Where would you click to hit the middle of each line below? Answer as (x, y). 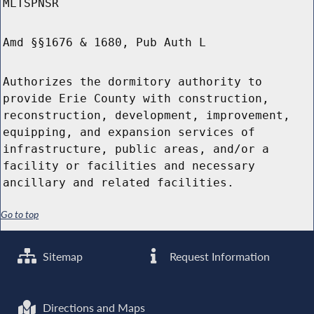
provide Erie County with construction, (136, 99)
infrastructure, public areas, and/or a (136, 149)
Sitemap (62, 256)
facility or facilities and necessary (129, 166)
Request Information (219, 256)
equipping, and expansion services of (129, 132)
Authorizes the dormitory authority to (132, 82)
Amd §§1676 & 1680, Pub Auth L (104, 43)
